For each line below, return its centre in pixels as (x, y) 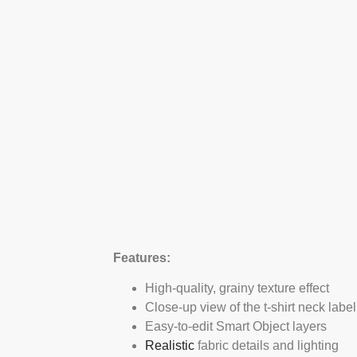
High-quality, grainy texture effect (237, 288)
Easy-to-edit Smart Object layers (236, 327)
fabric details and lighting (267, 346)
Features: (142, 257)
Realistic (170, 346)
